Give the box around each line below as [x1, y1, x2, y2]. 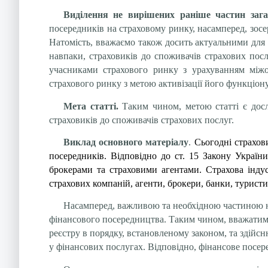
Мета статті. [63, 100, 123, 111]
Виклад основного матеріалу [63, 137, 189, 148]
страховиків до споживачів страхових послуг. [49, 114, 234, 125]
